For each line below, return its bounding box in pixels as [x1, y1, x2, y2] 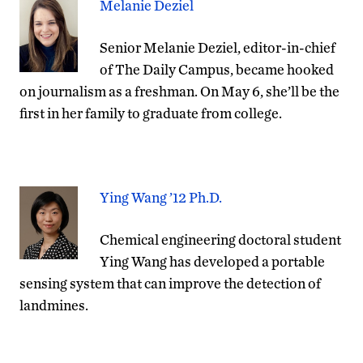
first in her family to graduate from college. [19, 104, 282, 122]
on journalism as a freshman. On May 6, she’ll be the [19, 82, 340, 100]
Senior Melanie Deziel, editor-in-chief [100, 38, 335, 56]
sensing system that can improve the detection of [19, 274, 321, 292]
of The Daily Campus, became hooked [100, 60, 334, 78]
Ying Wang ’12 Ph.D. [100, 188, 222, 206]
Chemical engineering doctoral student [100, 230, 341, 248]
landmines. [19, 296, 88, 314]
